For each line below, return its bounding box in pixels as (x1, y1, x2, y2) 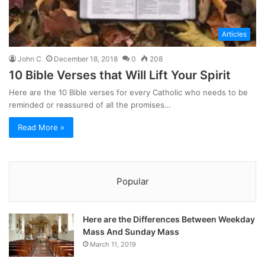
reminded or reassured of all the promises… (9, 99, 171, 109)
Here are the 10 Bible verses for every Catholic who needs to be (9, 87, 248, 97)
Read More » (18, 122, 64, 132)
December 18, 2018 (54, 54, 118, 63)
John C (18, 54, 41, 63)
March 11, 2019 (90, 240, 136, 248)
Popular (116, 175, 149, 187)
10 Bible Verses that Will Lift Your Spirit (9, 67, 231, 82)
